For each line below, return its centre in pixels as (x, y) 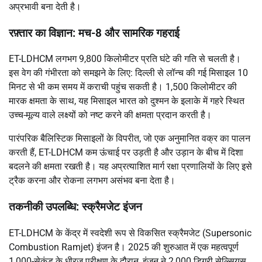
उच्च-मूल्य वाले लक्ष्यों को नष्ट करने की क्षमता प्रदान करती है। (110, 115)
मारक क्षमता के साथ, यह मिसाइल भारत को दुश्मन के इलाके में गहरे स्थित (127, 101)
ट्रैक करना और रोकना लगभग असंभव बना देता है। (92, 181)
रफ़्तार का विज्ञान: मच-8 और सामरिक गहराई (94, 33)
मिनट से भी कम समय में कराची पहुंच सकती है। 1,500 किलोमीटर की (123, 87)
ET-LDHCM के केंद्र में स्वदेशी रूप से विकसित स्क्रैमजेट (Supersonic (130, 233)
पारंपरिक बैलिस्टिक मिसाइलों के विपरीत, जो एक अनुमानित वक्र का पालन (130, 139)
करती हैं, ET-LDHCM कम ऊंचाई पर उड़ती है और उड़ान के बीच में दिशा (126, 153)
